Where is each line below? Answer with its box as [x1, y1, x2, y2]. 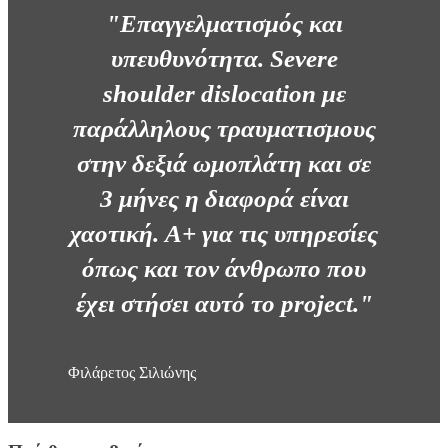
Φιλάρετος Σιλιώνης [68, 363, 196, 381]
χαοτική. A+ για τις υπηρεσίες [70, 219, 378, 247]
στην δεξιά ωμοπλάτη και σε [77, 149, 371, 177]
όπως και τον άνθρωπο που [82, 254, 366, 282]
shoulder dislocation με [102, 79, 346, 107]
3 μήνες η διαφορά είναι [99, 184, 349, 212]
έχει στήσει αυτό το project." [75, 289, 373, 317]
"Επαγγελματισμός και [105, 9, 343, 37]
